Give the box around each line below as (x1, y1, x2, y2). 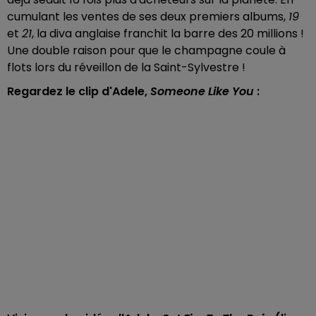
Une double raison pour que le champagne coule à (7, 42, 286, 59)
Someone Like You (150, 83, 254, 99)
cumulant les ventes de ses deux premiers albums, (7, 8, 288, 25)
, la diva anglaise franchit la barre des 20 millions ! (32, 25, 304, 42)
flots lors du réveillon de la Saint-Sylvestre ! (7, 59, 245, 75)
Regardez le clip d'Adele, (7, 83, 150, 99)
